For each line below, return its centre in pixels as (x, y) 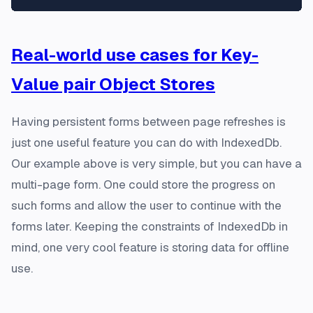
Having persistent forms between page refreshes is (148, 121)
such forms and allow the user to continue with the (146, 205)
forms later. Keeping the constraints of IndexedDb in (150, 226)
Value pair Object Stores (113, 84)
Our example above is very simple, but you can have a (156, 163)
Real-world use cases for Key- (135, 54)
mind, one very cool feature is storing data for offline (150, 247)
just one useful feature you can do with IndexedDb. (146, 142)
